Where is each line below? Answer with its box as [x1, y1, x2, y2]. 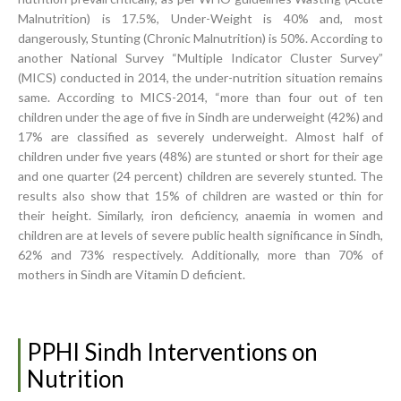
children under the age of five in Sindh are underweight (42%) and [18, 109, 383, 124]
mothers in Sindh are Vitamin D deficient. [18, 267, 245, 282]
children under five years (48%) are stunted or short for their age [18, 149, 383, 164]
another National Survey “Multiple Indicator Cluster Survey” [18, 50, 383, 65]
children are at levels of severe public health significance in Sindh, [18, 227, 383, 243]
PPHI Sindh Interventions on [27, 337, 318, 366]
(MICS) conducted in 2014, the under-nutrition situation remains [18, 70, 383, 85]
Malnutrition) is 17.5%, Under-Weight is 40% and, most [18, 11, 383, 26]
